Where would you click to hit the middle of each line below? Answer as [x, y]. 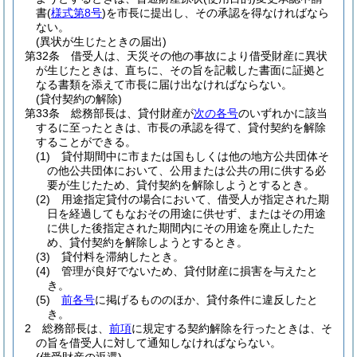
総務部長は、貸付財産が [132, 113]
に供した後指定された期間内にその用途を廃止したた [181, 228]
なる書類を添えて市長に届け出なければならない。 [164, 84]
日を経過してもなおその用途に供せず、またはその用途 [186, 214]
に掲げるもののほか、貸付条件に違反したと [206, 300]
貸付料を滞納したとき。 [123, 257]
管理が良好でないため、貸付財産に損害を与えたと [190, 271]
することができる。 [86, 142]
